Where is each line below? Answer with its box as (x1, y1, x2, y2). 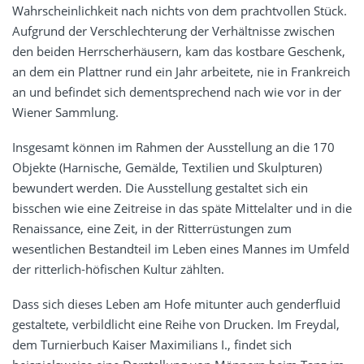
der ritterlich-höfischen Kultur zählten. (12, 261, 224, 278)
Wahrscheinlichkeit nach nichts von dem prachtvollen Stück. (12, 2, 347, 19)
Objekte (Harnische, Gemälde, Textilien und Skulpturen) (12, 159, 322, 176)
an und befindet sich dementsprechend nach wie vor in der (12, 84, 341, 101)
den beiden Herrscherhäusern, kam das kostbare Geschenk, (12, 43, 345, 60)
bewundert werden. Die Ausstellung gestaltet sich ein (12, 180, 308, 197)
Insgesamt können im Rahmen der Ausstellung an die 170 (12, 139, 335, 156)
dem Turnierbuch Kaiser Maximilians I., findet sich (12, 336, 292, 353)
